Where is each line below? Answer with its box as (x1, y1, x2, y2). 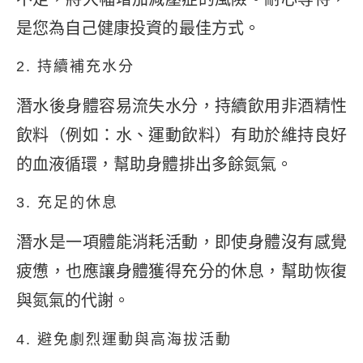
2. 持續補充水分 (16, 58, 135, 75)
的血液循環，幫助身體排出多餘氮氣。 (16, 155, 293, 173)
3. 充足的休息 (16, 194, 118, 211)
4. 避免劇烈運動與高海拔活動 (16, 331, 232, 348)
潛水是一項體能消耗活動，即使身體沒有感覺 (16, 233, 347, 252)
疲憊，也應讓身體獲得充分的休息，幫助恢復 (16, 263, 347, 281)
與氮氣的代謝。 (16, 292, 130, 310)
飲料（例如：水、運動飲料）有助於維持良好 (16, 126, 347, 144)
